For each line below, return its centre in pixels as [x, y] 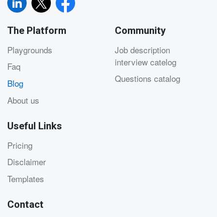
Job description [142, 49]
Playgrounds [30, 49]
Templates [26, 178]
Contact [25, 205]
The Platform [37, 31]
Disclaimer [27, 162]
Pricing [20, 145]
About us [23, 100]
